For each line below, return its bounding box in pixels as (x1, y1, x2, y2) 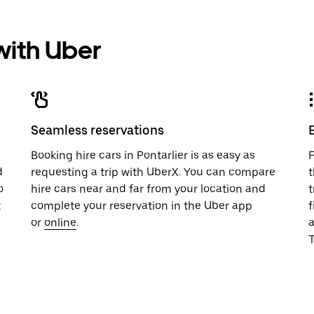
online (44, 216, 76, 229)
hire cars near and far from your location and (31, 182, 266, 196)
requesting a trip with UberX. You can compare (31, 165, 275, 179)
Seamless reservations (31, 123, 164, 137)
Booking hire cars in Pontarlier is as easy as (31, 149, 255, 162)
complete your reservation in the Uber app (31, 199, 252, 212)
